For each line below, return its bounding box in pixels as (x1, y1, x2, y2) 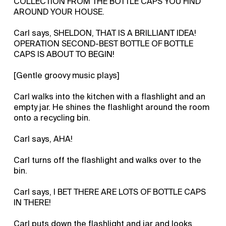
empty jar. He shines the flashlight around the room (14, 101, 210, 112)
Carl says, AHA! (14, 133, 73, 144)
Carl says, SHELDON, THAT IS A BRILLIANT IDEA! (14, 27, 197, 38)
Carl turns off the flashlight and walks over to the (14, 154, 202, 165)
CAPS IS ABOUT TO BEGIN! (14, 48, 115, 60)
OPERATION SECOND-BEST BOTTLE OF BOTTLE (14, 38, 194, 49)
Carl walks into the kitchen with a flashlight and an (14, 91, 206, 102)
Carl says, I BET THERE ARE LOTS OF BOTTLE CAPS (14, 186, 206, 197)
